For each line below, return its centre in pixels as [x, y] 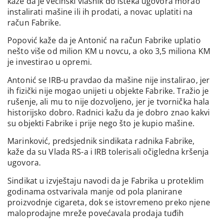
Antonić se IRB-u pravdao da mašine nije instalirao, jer [109, 80]
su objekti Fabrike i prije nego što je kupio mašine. [101, 123]
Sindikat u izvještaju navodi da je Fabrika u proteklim [106, 180]
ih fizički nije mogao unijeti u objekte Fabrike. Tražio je [108, 91]
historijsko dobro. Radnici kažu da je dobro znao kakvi [109, 112]
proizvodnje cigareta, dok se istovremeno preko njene [109, 202]
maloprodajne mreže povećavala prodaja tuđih [96, 213]
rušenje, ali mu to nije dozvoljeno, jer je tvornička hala [109, 101]
